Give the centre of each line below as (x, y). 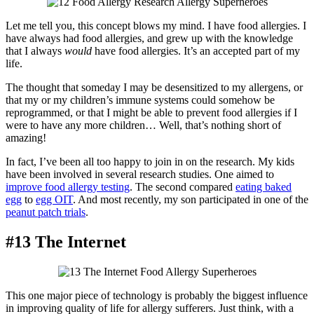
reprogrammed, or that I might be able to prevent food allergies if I (151, 113)
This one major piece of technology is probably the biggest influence (157, 295)
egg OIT (54, 200)
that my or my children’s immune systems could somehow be (140, 100)
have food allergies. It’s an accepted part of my (196, 51)
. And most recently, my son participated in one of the (191, 200)
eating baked (264, 187)
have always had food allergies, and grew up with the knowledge (149, 39)
